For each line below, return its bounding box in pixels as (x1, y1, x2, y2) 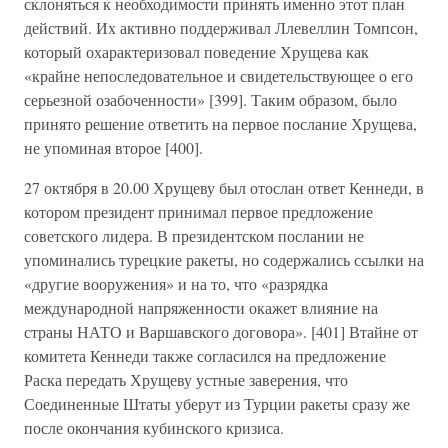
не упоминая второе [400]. (24, 137, 203, 158)
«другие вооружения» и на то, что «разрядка (24, 273, 328, 294)
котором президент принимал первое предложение (24, 201, 373, 222)
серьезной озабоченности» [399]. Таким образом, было (24, 89, 397, 110)
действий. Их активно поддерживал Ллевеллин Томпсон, (24, 17, 418, 38)
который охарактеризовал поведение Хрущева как (24, 41, 369, 62)
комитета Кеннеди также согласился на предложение (24, 345, 386, 366)
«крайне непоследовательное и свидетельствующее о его (24, 65, 413, 86)
